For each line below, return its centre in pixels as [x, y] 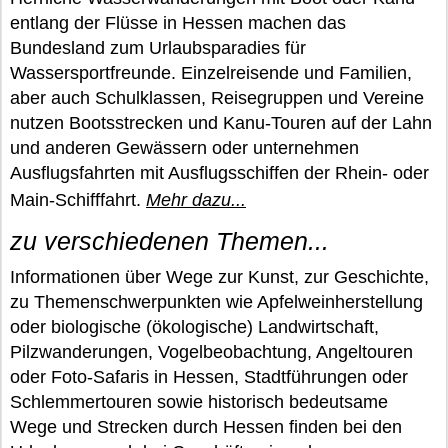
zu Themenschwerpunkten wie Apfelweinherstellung [216, 301]
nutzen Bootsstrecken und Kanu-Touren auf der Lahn [221, 122]
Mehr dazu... [196, 199]
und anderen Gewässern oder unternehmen [184, 147]
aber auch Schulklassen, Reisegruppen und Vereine [217, 97]
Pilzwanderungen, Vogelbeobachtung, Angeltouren [211, 351]
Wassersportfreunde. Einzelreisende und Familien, [211, 72]
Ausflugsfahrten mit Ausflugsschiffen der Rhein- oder [219, 172]
